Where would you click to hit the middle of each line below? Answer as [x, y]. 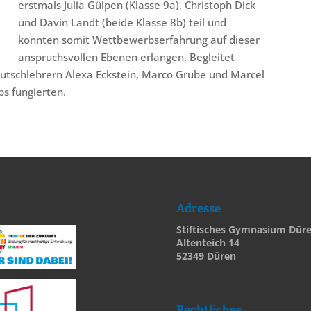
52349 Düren [206, 255]
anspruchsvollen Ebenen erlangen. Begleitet [127, 57]
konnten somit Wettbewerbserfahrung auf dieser [139, 40]
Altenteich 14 [208, 242]
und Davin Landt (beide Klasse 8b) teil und [123, 23]
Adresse [198, 208]
